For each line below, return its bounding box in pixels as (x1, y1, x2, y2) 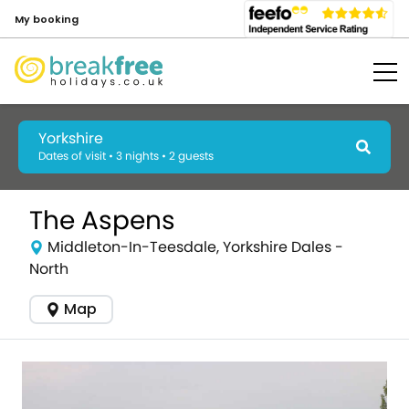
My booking (15, 11, 79, 26)
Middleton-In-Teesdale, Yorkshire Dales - (47, 236, 343, 257)
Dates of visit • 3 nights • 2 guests (38, 148, 214, 163)
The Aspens (29, 203, 175, 238)
